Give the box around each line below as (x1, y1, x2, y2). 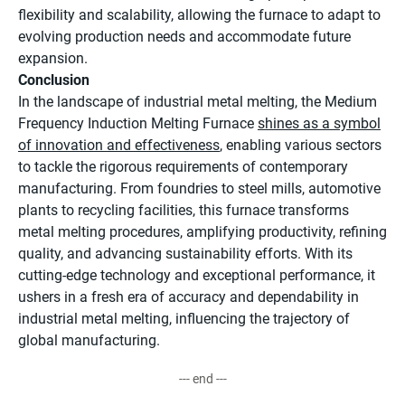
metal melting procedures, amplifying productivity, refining (18, 223, 387, 241)
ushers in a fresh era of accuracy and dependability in (18, 288, 359, 306)
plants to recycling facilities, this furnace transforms (18, 202, 349, 220)
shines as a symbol (258, 115, 381, 133)
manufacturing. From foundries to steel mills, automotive (18, 180, 381, 198)
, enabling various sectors (220, 137, 381, 155)
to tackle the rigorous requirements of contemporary (18, 158, 348, 176)
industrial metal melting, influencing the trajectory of (18, 310, 350, 328)
